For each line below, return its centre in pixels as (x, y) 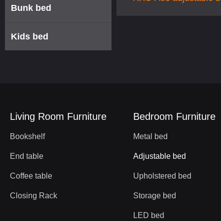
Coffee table (31, 176)
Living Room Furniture (58, 116)
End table (27, 156)
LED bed (149, 215)
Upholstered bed (162, 176)
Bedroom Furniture (174, 116)
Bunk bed (31, 8)
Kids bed (30, 36)
